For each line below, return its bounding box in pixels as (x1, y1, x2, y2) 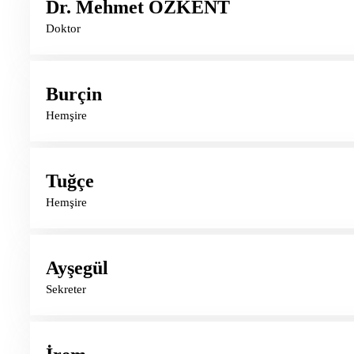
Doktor (46, 21, 81, 35)
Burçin (46, 83, 102, 104)
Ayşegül (46, 257, 108, 278)
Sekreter (46, 282, 86, 296)
